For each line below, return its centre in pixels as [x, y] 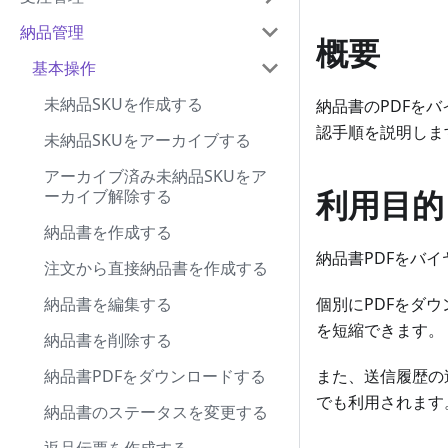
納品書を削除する [108, 340]
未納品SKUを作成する [123, 104]
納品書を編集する [108, 304]
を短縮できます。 [380, 330]
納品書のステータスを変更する [156, 412]
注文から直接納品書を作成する [156, 268]
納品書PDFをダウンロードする [155, 376]
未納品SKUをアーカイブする [147, 140]
